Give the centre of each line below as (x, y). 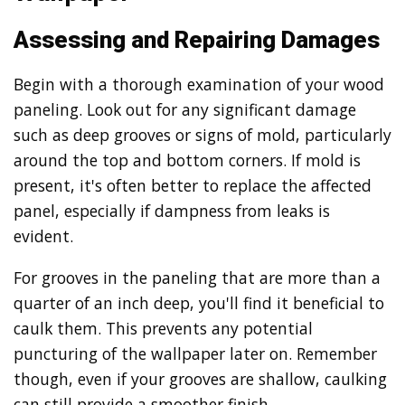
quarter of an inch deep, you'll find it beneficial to (199, 302)
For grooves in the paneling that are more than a (197, 277)
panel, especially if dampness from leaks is (172, 211)
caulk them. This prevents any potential (163, 328)
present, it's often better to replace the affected (193, 186)
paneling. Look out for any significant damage (185, 110)
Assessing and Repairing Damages (197, 39)
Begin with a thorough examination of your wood (199, 85)
